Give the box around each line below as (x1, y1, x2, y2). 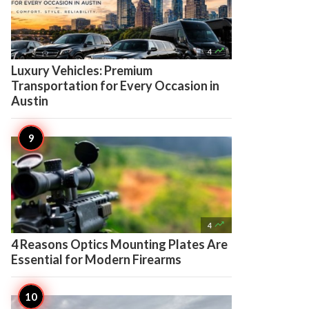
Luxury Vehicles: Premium (11, 63, 152, 78)
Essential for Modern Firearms (11, 252, 181, 267)
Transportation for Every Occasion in (11, 78, 219, 93)
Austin (11, 93, 48, 108)
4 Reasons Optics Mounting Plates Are (11, 237, 228, 252)
